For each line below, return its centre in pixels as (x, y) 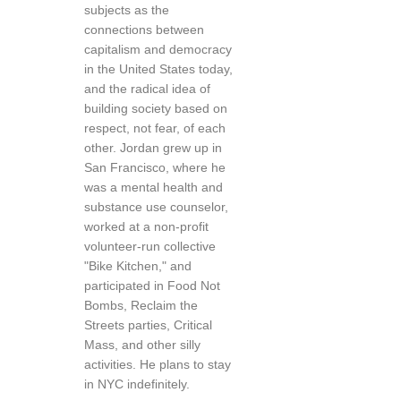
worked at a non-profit (146, 226)
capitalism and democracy (158, 49)
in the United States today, (158, 69)
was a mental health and (154, 187)
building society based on (156, 108)
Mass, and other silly (142, 345)
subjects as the (127, 10)
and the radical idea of (147, 89)
